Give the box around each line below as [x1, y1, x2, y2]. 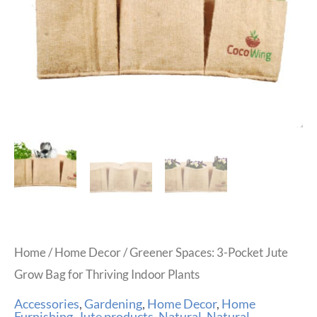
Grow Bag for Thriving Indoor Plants [14, 267, 200, 282]
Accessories [14, 296, 79, 312]
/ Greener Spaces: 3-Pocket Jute [121, 245, 288, 260]
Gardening [84, 296, 142, 312]
